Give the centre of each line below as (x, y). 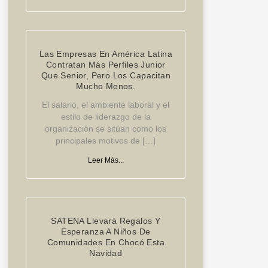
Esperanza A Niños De (106, 232)
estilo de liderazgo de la (106, 117)
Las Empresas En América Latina (106, 54)
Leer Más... (106, 161)
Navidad (106, 253)
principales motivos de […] (106, 141)
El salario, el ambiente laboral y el (106, 105)
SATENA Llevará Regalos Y (106, 221)
